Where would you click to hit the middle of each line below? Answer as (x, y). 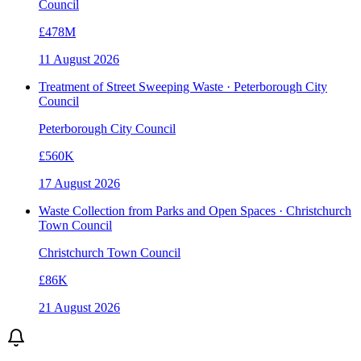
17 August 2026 (79, 184)
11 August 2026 (79, 60)
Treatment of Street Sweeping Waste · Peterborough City (183, 87)
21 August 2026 (79, 308)
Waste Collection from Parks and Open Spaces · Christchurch (195, 211)
